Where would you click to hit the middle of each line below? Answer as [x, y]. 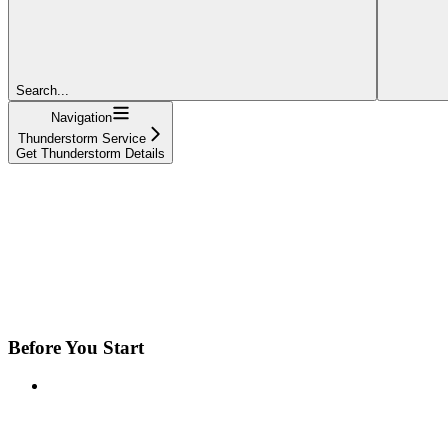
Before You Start [76, 347]
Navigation [81, 117]
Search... [42, 90]
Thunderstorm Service [81, 138]
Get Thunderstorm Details [90, 153]
